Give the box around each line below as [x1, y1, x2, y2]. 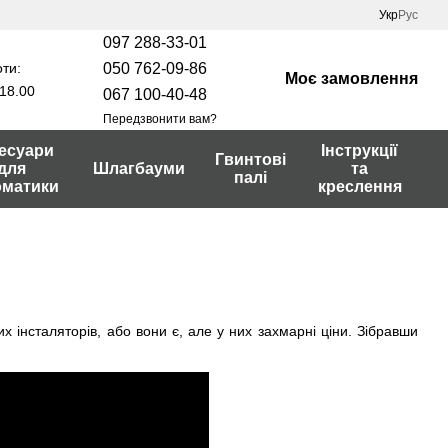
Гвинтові [215, 151, 287, 168]
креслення [317, 178, 402, 195]
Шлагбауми [93, 160, 186, 177]
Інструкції [321, 142, 399, 159]
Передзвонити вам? [102, 111, 217, 126]
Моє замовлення [284, 69, 418, 87]
